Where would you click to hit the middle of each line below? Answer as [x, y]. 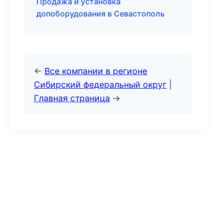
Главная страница [72, 98]
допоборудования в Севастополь [101, 14]
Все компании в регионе [96, 71]
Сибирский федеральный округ [100, 85]
